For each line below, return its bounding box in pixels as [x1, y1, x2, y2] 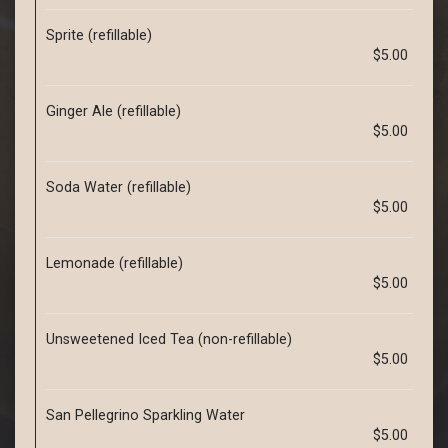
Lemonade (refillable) [46, 255, 183, 271]
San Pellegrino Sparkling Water [46, 407, 245, 423]
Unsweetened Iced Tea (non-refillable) [46, 331, 292, 347]
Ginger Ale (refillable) [46, 103, 181, 119]
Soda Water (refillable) [46, 179, 191, 195]
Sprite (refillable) [46, 27, 152, 43]
